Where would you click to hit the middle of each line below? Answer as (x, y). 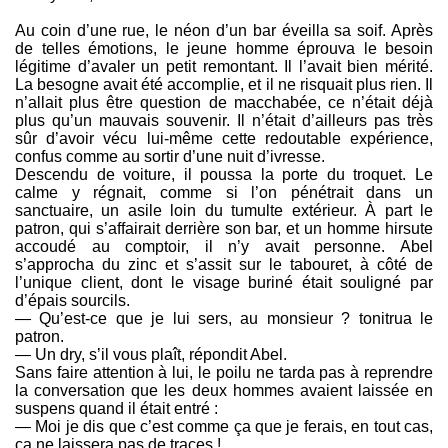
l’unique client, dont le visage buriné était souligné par (224, 283)
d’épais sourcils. (72, 301)
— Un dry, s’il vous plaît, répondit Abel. (151, 355)
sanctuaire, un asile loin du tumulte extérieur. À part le (224, 211)
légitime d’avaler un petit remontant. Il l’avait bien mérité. (224, 67)
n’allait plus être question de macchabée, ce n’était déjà (224, 103)
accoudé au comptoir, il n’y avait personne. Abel (224, 247)
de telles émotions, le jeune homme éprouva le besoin (224, 49)
